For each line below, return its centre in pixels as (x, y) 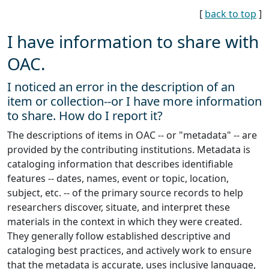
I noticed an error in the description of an (121, 86)
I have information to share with (133, 41)
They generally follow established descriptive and (119, 236)
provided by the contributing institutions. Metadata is (129, 149)
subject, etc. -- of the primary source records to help (125, 192)
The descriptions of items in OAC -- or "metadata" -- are (132, 135)
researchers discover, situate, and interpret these (119, 207)
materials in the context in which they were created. (125, 221)
